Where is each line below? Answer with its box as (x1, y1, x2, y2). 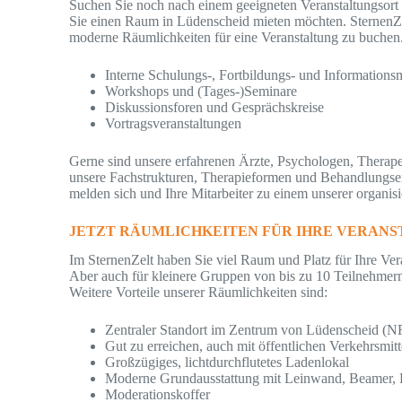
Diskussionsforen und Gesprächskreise (105, 99, 325, 115)
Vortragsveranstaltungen (105, 115, 242, 131)
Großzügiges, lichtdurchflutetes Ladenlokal (105, 354, 350, 371)
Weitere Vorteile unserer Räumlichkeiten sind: (69, 284, 328, 301)
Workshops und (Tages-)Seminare (105, 83, 298, 99)
